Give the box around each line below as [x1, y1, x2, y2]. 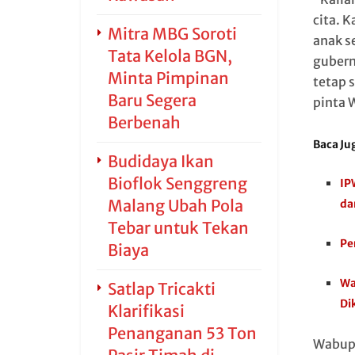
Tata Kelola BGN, [108, 46, 232, 66]
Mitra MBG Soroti [108, 24, 237, 44]
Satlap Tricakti [108, 279, 216, 299]
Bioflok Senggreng [108, 174, 247, 193]
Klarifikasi [108, 301, 185, 321]
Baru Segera [108, 90, 197, 110]
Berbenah [108, 113, 181, 132]
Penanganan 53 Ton [108, 323, 257, 343]
